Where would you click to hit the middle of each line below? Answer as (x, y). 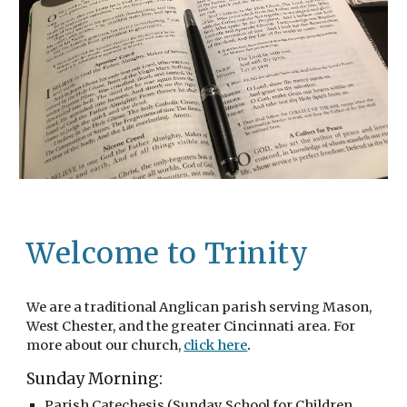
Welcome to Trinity (168, 253)
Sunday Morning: (95, 378)
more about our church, (105, 345)
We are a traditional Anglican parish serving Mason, (199, 307)
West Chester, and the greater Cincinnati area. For (191, 326)
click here (216, 345)
